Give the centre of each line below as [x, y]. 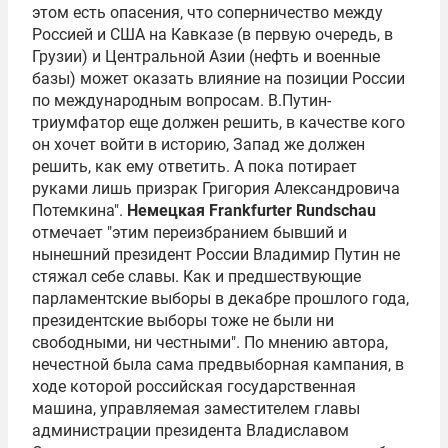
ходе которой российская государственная [194, 386]
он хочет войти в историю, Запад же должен [198, 144]
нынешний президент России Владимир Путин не [216, 254]
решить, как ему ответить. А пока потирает [194, 166]
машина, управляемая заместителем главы [196, 408]
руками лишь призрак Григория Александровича [216, 188]
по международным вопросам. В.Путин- [181, 100]
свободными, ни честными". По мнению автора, [210, 342]
